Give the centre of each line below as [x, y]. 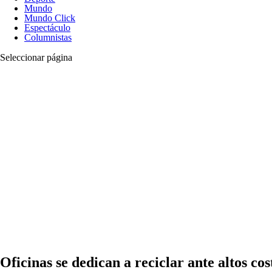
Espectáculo [47, 27]
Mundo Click [50, 18]
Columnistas [48, 37]
